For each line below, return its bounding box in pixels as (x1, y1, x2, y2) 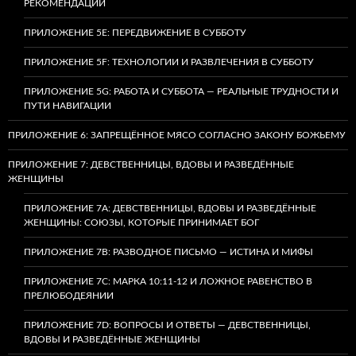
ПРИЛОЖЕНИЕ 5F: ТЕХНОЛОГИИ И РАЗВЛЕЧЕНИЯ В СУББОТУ (24, 56, 314, 67)
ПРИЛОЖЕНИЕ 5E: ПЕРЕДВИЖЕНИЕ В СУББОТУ (24, 27, 246, 37)
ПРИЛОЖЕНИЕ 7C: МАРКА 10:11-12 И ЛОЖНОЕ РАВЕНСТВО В (24, 276, 312, 286)
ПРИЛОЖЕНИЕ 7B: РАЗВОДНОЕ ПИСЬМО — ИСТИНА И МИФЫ (24, 246, 313, 257)
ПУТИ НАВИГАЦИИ (24, 100, 111, 110)
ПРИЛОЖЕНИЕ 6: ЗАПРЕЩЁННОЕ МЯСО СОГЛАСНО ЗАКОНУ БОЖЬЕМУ (8, 130, 346, 140)
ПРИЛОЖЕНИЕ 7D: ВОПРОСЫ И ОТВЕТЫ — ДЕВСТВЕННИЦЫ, (24, 319, 311, 330)
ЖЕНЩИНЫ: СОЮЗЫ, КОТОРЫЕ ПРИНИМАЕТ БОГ (24, 217, 259, 227)
